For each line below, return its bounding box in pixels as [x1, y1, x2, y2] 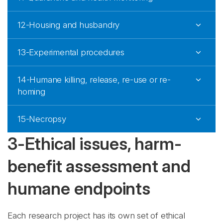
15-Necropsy [17, 114, 66, 124]
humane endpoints [7, 178, 150, 199]
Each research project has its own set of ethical [7, 211, 185, 221]
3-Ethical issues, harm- [7, 133, 182, 154]
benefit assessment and [7, 156, 191, 176]
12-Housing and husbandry [17, 20, 120, 30]
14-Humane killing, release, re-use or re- [17, 75, 171, 85]
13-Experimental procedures [17, 47, 124, 57]
